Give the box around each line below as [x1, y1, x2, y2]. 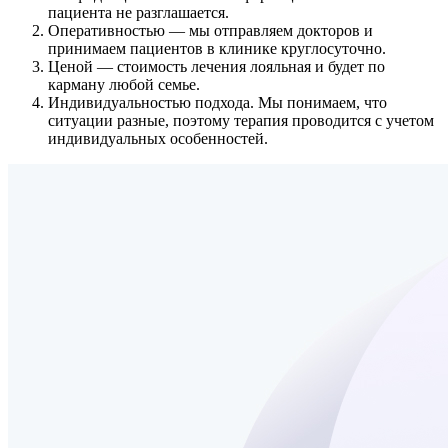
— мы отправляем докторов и [169, 22, 373, 40]
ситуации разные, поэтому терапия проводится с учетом [48, 112, 434, 130]
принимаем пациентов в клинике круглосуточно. [48, 40, 386, 58]
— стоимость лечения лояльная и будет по [93, 58, 385, 76]
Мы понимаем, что [258, 94, 387, 112]
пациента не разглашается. [48, 4, 229, 22]
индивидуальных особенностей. [48, 130, 268, 148]
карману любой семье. [48, 76, 200, 94]
